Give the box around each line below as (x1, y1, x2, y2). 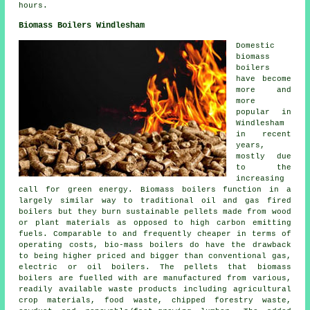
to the (236, 163, 291, 172)
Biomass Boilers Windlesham (19, 20, 145, 30)
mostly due (236, 152, 291, 161)
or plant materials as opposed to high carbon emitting (19, 218, 291, 227)
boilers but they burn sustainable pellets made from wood (19, 207, 291, 216)
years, (236, 140, 266, 149)
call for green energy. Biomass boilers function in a (19, 185, 291, 194)
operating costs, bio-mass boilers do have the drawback (19, 240, 291, 249)
